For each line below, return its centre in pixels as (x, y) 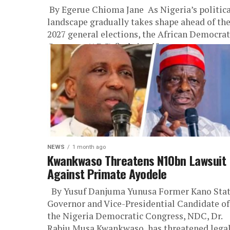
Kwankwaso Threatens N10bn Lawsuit (137, 160)
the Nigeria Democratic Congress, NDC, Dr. (135, 216)
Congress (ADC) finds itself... (106, 46)
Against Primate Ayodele (107, 174)
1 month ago (89, 147)
